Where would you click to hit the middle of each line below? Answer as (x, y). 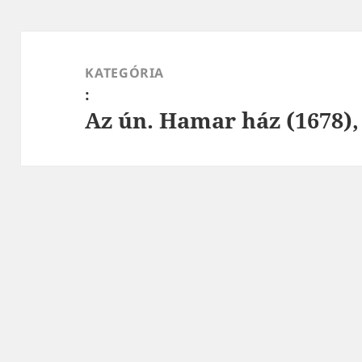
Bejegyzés (59, 42)
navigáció (59, 67)
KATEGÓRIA (125, 73)
